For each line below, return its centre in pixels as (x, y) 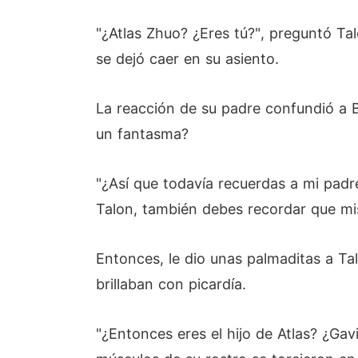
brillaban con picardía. (171, 284)
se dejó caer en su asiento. (187, 59)
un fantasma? (142, 134)
